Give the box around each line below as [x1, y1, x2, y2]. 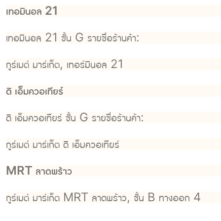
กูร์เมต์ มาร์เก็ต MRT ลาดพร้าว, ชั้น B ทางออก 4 [6, 190, 201, 205]
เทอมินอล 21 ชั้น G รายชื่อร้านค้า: [6, 30, 140, 45]
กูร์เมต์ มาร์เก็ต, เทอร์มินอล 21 [6, 57, 123, 72]
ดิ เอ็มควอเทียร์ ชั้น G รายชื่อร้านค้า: [6, 110, 144, 125]
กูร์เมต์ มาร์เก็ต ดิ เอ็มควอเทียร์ [6, 137, 119, 151]
